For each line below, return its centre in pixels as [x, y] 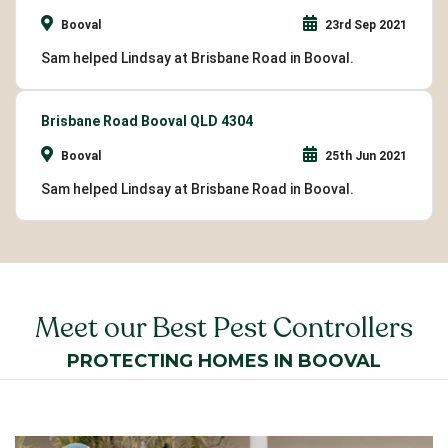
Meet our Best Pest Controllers [224, 328]
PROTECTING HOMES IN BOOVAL [224, 361]
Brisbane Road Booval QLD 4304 [147, 121]
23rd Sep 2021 [364, 25]
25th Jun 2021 [364, 156]
